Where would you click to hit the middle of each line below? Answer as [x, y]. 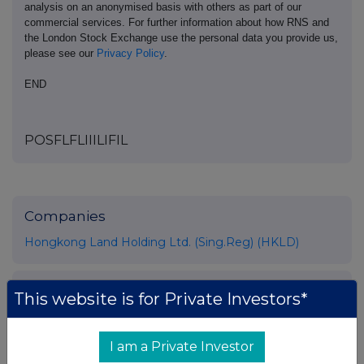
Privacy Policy [130, 54]
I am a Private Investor [182, 347]
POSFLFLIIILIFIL [76, 141]
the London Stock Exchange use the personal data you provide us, [181, 38]
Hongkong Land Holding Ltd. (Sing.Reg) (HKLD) [162, 243]
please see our [61, 54]
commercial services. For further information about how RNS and [177, 23]
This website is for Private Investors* [161, 299]
